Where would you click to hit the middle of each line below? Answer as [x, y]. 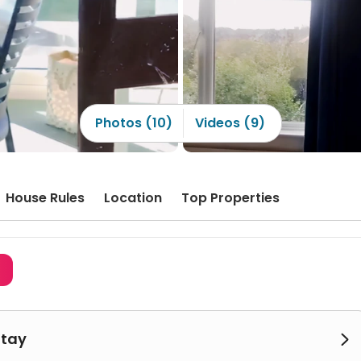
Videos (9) [230, 123]
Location [133, 198]
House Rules [45, 198]
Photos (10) [133, 123]
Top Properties [230, 198]
